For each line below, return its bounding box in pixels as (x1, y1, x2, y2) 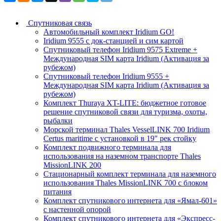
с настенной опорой (43, 205, 111, 214)
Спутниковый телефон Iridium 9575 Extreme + (43, 45, 197, 54)
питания (43, 187, 72, 196)
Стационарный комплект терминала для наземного (43, 169, 216, 178)
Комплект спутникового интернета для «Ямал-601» (43, 196, 217, 205)
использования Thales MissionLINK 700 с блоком (43, 178, 208, 187)
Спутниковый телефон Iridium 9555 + (43, 72, 169, 80)
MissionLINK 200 (43, 160, 101, 169)
